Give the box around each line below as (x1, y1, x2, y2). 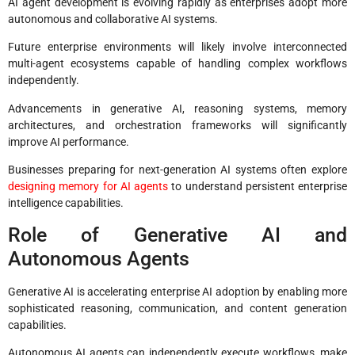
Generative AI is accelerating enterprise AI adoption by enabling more (8, 284, 347, 298)
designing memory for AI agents (8, 180, 168, 193)
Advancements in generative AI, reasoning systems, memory (8, 101, 347, 115)
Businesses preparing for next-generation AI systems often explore (8, 163, 347, 177)
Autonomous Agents (8, 246, 189, 270)
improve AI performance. (8, 135, 129, 148)
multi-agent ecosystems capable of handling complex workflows (8, 57, 347, 71)
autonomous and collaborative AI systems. (8, 13, 218, 26)
